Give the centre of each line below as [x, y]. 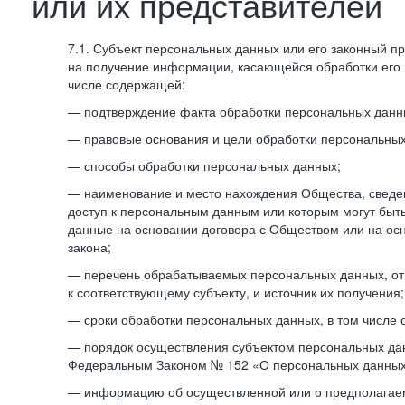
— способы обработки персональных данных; [204, 165]
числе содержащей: [127, 84]
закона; [89, 247]
